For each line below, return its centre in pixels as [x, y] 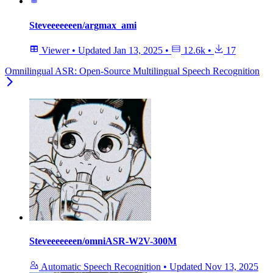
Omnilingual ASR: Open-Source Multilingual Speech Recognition [132, 71]
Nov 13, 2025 [232, 266]
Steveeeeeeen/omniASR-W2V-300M [103, 241]
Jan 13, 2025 [138, 50]
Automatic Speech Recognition [101, 266]
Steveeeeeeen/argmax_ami [83, 25]
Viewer [55, 50]
